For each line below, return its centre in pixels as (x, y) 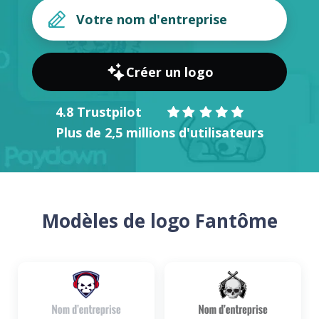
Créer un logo (169, 72)
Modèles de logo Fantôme (159, 221)
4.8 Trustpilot (99, 111)
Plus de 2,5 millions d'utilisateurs (159, 132)
